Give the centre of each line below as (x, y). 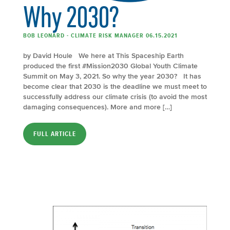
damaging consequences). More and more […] (98, 107)
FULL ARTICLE (55, 134)
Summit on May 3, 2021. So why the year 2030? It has (112, 76)
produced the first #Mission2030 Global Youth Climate (110, 66)
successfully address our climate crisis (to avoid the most (115, 97)
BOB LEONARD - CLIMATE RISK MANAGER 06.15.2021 (100, 35)
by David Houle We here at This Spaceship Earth (103, 55)
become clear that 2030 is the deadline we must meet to (115, 86)
